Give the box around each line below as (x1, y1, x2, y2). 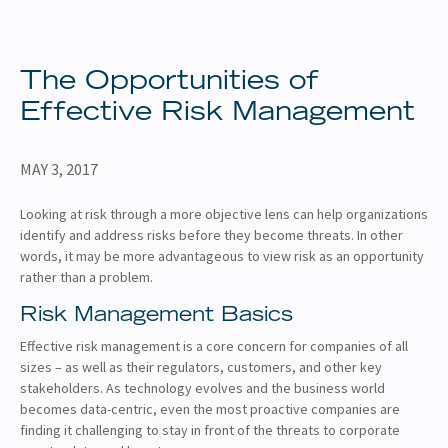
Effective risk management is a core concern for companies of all (20, 336, 408, 355)
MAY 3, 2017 (20, 158, 98, 179)
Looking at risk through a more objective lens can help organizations (20, 204, 428, 223)
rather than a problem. (20, 267, 153, 286)
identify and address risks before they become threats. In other (20, 225, 403, 244)
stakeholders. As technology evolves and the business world (20, 378, 385, 397)
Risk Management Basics (20, 305, 293, 326)
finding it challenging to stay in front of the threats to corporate (20, 420, 400, 439)
